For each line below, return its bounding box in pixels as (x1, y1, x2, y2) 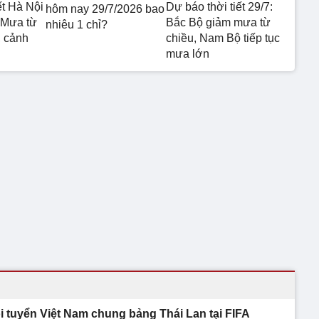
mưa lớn (165, 47, 209, 60)
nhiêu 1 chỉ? (46, 18, 108, 31)
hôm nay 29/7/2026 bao (46, 2, 164, 15)
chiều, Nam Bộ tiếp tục (165, 31, 280, 44)
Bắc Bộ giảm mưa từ (165, 16, 271, 28)
